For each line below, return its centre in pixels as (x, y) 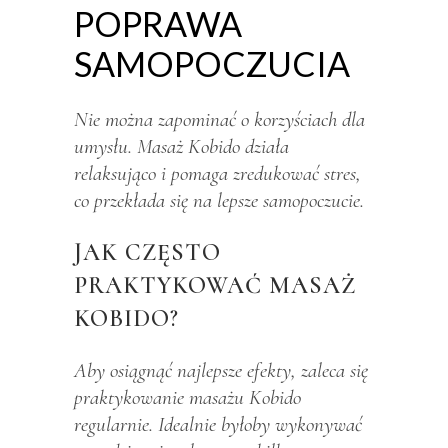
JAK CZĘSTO (147, 252)
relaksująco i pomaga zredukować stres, (217, 173)
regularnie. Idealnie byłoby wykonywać (218, 424)
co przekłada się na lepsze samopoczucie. (219, 200)
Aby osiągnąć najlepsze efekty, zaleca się (221, 370)
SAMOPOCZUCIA (212, 63)
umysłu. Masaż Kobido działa (181, 146)
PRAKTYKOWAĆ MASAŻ (215, 285)
